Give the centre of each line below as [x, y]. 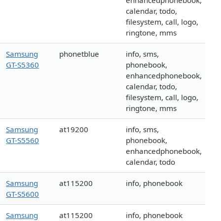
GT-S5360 [22, 65]
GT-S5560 [22, 140]
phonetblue [79, 54]
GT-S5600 [22, 194]
